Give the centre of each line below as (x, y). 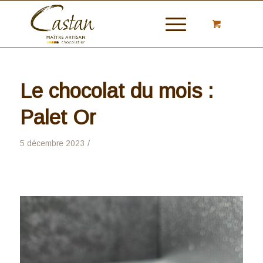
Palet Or (58, 117)
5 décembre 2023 (52, 144)
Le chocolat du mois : (116, 91)
